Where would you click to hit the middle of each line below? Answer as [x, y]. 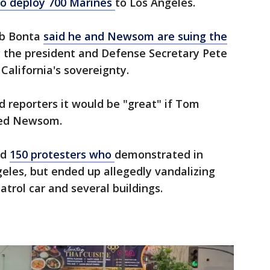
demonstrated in [159, 155]
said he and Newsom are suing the [135, 36]
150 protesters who [62, 155]
